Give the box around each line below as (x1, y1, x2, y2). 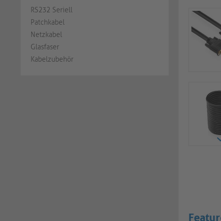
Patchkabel (31, 18, 65, 27)
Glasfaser (31, 43, 59, 51)
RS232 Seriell (31, 6, 73, 14)
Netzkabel (31, 31, 62, 39)
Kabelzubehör (31, 55, 74, 64)
